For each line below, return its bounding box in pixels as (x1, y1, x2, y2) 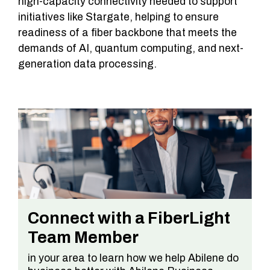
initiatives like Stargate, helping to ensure (18, 11, 219, 23)
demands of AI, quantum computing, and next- (18, 42, 243, 54)
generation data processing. (18, 58, 157, 70)
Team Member (28, 228, 139, 246)
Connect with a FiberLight (28, 209, 230, 227)
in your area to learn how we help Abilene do (28, 252, 239, 264)
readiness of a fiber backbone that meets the (18, 27, 237, 39)
